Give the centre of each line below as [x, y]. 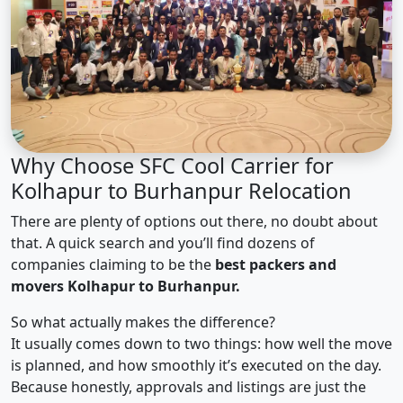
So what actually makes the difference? [143, 322]
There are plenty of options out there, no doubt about [194, 222]
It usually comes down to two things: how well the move [201, 344]
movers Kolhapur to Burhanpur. [125, 287]
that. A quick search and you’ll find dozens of [163, 243]
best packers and [276, 265]
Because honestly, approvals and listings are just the [188, 387]
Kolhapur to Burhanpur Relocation [181, 191]
